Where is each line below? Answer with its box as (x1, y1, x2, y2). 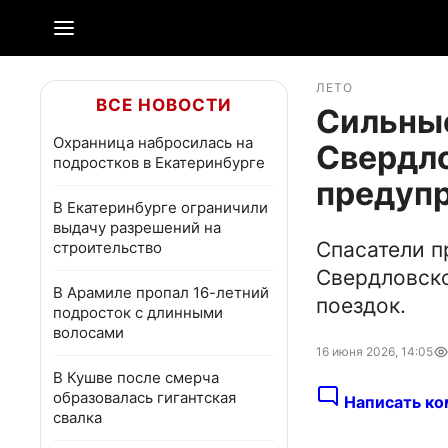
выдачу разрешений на (53, 218, 221, 237)
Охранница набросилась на (53, 133, 253, 152)
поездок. (316, 293, 406, 319)
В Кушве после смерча (53, 368, 219, 387)
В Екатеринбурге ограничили (53, 198, 268, 217)
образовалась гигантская (53, 388, 236, 407)
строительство (53, 238, 162, 257)
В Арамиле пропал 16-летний (53, 283, 269, 302)
